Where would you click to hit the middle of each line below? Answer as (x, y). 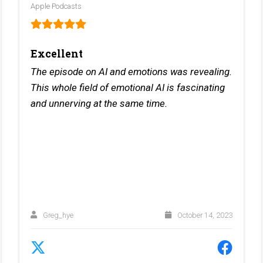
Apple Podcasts (56, 6)
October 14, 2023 (204, 215)
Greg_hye (57, 215)
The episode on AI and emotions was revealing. (131, 72)
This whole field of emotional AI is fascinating (128, 88)
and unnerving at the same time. (99, 104)
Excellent (57, 54)
